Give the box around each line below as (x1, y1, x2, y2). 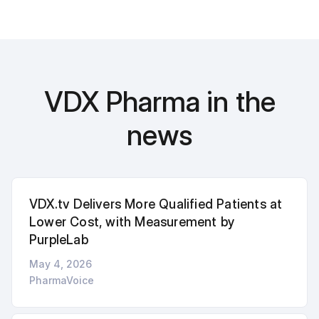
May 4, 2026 (29, 257, 92, 270)
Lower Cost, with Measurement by (29, 214, 236, 229)
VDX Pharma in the (43, 83, 276, 119)
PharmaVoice (29, 273, 94, 286)
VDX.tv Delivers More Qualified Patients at (29, 196, 283, 211)
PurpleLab (29, 231, 88, 247)
